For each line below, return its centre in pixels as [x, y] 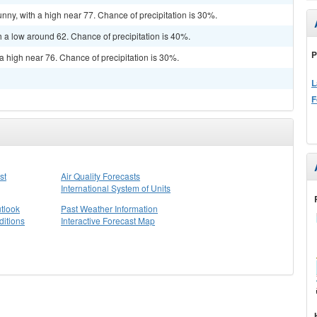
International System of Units [116, 188]
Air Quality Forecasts [100, 176]
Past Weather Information [109, 208]
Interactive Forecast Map [108, 220]
